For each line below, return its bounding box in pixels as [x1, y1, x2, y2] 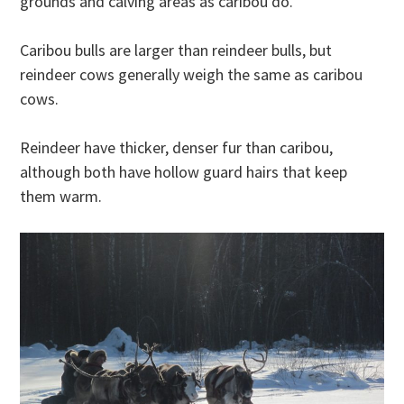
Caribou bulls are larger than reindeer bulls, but [20, 39, 333, 60]
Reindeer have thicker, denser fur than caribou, [20, 136, 334, 158]
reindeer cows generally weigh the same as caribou [20, 63, 363, 85]
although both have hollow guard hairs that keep [20, 161, 348, 182]
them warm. [20, 185, 103, 207]
